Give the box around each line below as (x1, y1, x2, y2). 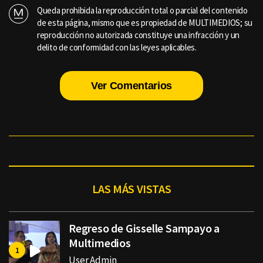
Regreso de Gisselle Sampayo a (69, 221, 220, 236)
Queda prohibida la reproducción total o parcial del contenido (37, 5, 248, 16)
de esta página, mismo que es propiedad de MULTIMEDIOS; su (37, 17, 252, 29)
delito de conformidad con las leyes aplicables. (37, 42, 197, 53)
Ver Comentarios (91, 80, 172, 92)
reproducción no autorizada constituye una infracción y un (37, 29, 240, 41)
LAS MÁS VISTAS (92, 181, 171, 197)
